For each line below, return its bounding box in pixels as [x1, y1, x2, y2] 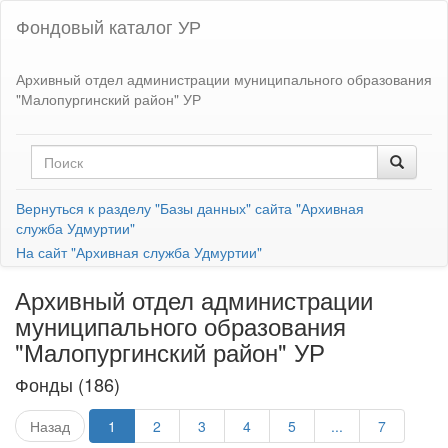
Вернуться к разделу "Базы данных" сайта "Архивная [16, 198, 364, 218]
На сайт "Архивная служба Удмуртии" [16, 242, 262, 262]
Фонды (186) [15, 371, 120, 397]
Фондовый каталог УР [16, 13, 201, 39]
